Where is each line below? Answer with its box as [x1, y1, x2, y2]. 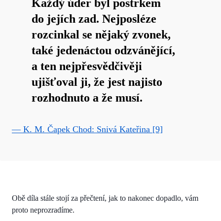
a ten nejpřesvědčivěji [32, 59, 142, 73]
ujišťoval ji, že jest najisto [32, 75, 162, 88]
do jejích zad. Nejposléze [32, 12, 156, 25]
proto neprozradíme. [12, 205, 74, 214]
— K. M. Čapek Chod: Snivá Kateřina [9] [12, 124, 163, 134]
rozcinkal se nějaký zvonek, [32, 28, 171, 41]
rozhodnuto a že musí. [32, 91, 143, 104]
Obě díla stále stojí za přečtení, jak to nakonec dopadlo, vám [12, 193, 198, 202]
